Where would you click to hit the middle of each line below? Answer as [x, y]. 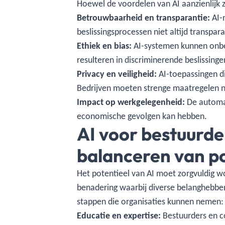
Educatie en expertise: [120, 215]
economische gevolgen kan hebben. [142, 116]
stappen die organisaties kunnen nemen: [150, 201]
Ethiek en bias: [105, 46]
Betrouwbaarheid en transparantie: [144, 18]
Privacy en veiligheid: [117, 74]
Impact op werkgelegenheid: [131, 102]
